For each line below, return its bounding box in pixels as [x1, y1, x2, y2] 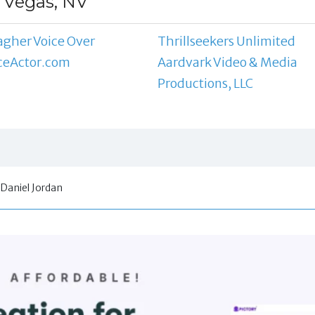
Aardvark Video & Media [157, 53, 297, 70]
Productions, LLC [157, 75, 253, 91]
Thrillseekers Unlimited [157, 32, 295, 49]
